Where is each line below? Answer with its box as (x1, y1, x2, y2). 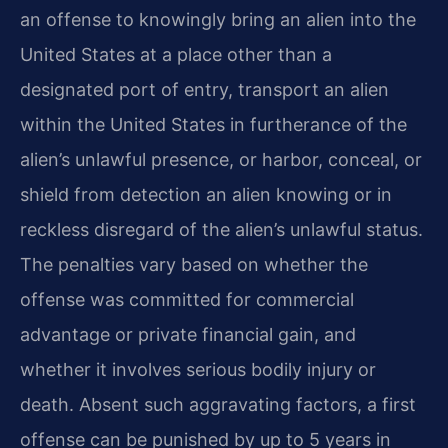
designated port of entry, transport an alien (20, 78, 389, 100)
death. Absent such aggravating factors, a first (20, 393, 416, 415)
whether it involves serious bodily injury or (20, 358, 376, 380)
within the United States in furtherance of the (20, 113, 407, 135)
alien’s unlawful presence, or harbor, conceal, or (20, 148, 422, 170)
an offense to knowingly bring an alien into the (20, 8, 416, 30)
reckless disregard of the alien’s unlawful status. (20, 218, 423, 240)
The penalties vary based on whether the (20, 253, 368, 275)
